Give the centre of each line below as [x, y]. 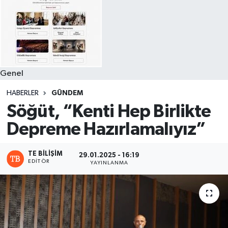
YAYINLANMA [109, 163]
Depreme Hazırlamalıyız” [106, 130]
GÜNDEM [67, 93]
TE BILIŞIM [46, 154]
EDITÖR [39, 162]
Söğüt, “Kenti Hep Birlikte [108, 112]
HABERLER [22, 93]
